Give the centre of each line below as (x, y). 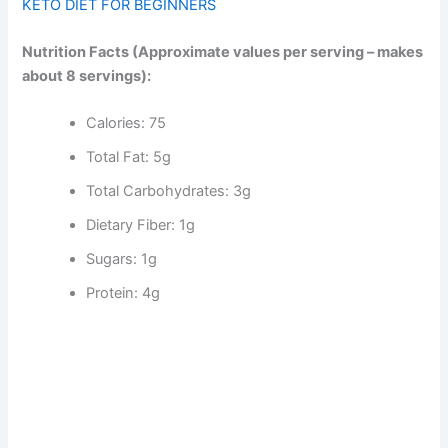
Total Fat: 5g (129, 157)
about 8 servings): (87, 76)
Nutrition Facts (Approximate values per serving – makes (223, 52)
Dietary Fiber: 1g (141, 225)
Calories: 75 (126, 123)
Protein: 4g (123, 293)
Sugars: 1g (122, 259)
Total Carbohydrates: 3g (169, 191)
